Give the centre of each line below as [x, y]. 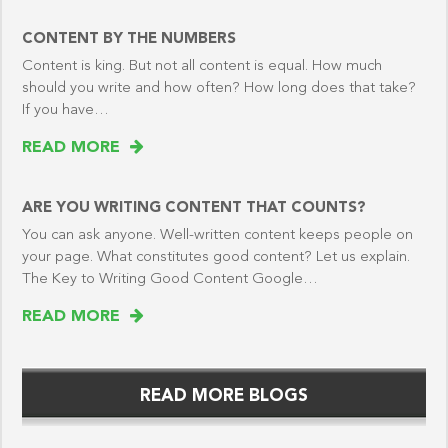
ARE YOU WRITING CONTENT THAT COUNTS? [194, 209]
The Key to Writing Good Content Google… [170, 280]
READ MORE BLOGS [224, 397]
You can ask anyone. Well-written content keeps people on [217, 236]
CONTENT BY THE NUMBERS [129, 40]
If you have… [65, 111]
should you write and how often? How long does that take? [219, 89]
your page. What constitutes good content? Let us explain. [216, 258]
